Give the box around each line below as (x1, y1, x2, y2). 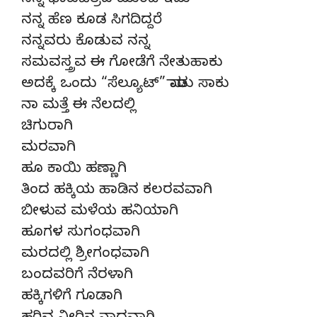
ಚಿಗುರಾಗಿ (21, 117, 73, 137)
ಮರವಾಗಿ (21, 139, 76, 158)
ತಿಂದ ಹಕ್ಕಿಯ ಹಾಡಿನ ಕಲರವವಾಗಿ (21, 181, 212, 201)
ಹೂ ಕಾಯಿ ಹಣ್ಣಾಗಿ (21, 160, 127, 180)
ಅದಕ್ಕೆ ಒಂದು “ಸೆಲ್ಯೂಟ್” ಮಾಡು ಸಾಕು (21, 75, 229, 95)
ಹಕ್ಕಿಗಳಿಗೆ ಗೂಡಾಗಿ (21, 287, 122, 307)
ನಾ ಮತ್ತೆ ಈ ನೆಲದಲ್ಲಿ (21, 96, 136, 116)
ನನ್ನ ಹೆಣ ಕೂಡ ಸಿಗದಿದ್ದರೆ (21, 11, 162, 31)
